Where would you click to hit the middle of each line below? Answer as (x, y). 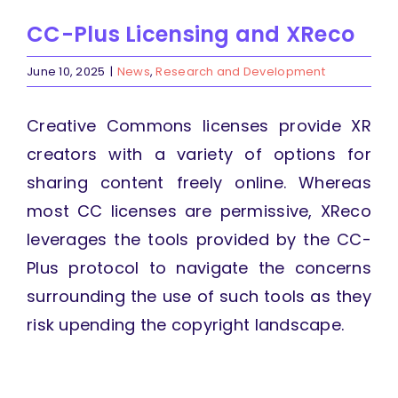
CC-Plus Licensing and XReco (191, 35)
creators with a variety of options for (199, 155)
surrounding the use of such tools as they (199, 297)
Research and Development (240, 72)
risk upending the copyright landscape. (185, 325)
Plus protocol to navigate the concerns (199, 268)
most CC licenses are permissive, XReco (199, 211)
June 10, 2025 (66, 72)
